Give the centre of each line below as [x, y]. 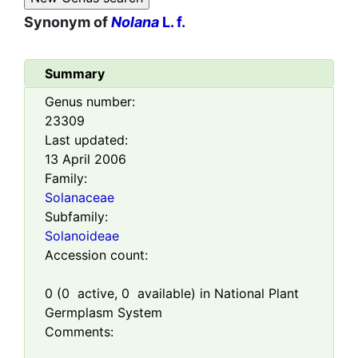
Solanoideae [82, 236]
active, [95, 294]
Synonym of [68, 22]
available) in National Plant [214, 294]
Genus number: [90, 102]
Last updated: [86, 140]
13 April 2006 [86, 159]
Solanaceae [80, 198]
